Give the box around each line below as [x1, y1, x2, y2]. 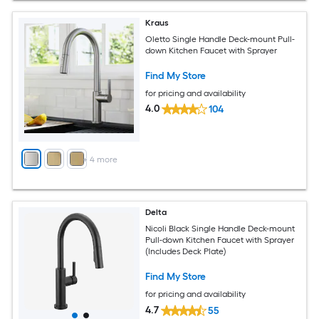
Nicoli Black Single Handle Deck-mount [145, 223, 296, 234]
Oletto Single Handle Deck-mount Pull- [145, 33, 296, 44]
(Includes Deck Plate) [145, 246, 227, 256]
